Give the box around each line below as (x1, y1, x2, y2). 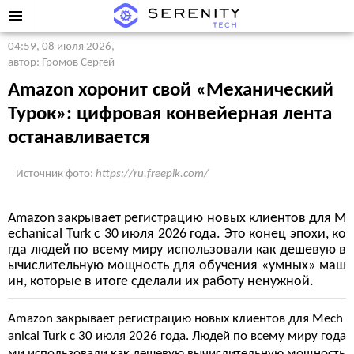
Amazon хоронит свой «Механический (8, 81, 333, 100)
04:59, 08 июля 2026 (8, 41, 111, 53)
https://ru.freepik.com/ (96, 168, 209, 180)
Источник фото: (16, 168, 96, 180)
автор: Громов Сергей (8, 57, 115, 69)
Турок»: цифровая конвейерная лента (8, 104, 332, 124)
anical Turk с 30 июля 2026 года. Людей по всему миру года (8, 330, 346, 343)
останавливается (8, 128, 149, 148)
